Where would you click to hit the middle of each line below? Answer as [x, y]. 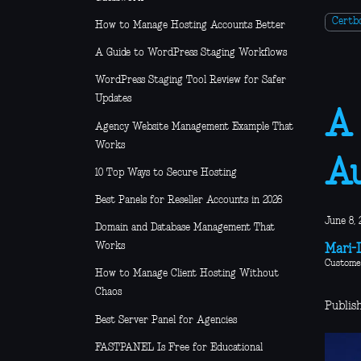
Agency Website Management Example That [194, 127]
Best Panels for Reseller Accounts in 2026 [189, 201]
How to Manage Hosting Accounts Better [190, 26]
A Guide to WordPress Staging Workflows [191, 53]
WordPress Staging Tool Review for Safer [191, 81]
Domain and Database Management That [185, 228]
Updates [113, 99]
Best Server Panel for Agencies [166, 320]
